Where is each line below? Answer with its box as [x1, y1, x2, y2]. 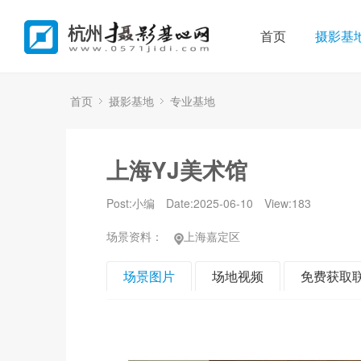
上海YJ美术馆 [106, 153, 247, 186]
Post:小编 [106, 195, 155, 211]
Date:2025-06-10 [166, 195, 253, 211]
